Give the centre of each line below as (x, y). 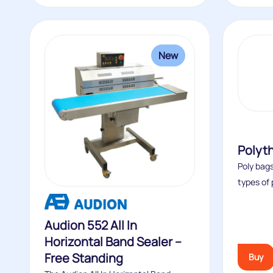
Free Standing (84, 258)
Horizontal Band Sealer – (113, 242)
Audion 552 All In (91, 225)
